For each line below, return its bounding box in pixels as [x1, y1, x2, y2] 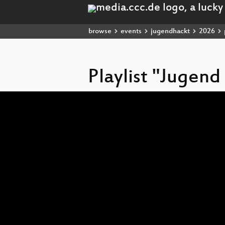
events [121, 27, 142, 36]
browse [88, 27, 111, 36]
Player [87, 99, 105, 106]
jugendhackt [151, 27, 190, 36]
